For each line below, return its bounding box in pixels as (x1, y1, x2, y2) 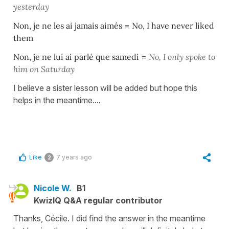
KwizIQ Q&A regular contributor (34, 195, 163, 205)
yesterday (13, 1, 49, 12)
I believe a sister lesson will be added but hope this (13, 82, 197, 93)
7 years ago (56, 153, 92, 161)
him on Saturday (13, 63, 75, 74)
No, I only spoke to (149, 51, 215, 62)
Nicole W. (34, 182, 72, 193)
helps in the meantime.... (13, 95, 101, 105)
